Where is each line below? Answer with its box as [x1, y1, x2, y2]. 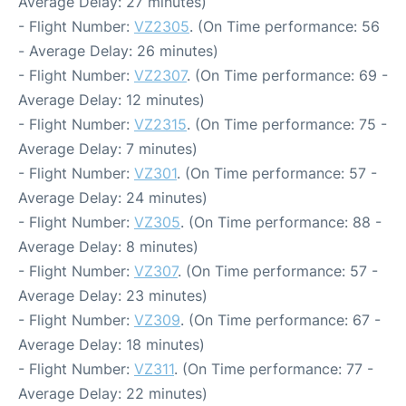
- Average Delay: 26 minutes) [18, 42, 218, 61]
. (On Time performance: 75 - [187, 115, 387, 134]
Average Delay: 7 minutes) [18, 140, 198, 159]
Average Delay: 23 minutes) [18, 286, 208, 305]
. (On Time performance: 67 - [180, 311, 381, 330]
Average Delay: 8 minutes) [18, 237, 198, 256]
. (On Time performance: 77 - [174, 360, 373, 379]
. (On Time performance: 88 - [180, 213, 382, 232]
